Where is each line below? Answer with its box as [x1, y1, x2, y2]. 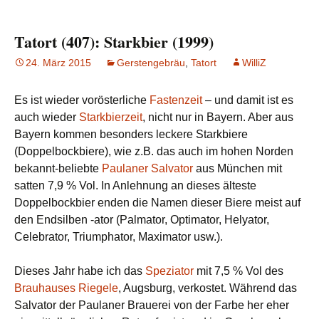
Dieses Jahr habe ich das [14, 265, 145, 278]
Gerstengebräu [117, 57, 185, 69]
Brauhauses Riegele [14, 282, 118, 295]
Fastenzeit [150, 94, 202, 107]
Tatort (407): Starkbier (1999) [14, 30, 214, 54]
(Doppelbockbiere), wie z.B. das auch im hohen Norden [14, 145, 293, 158]
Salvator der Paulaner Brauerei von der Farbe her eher [14, 299, 289, 312]
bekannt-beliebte [14, 162, 102, 175]
